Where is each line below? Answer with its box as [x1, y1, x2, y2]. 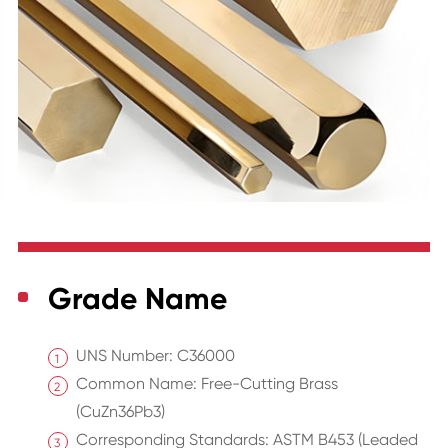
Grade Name [47, 281, 227, 318]
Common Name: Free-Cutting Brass [75, 374, 338, 394]
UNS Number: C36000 [75, 346, 235, 366]
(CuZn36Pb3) [75, 402, 165, 422]
